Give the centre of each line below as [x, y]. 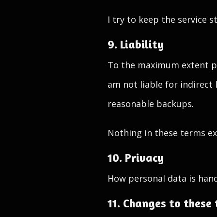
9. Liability [136, 44]
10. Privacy [136, 158]
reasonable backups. [151, 104]
